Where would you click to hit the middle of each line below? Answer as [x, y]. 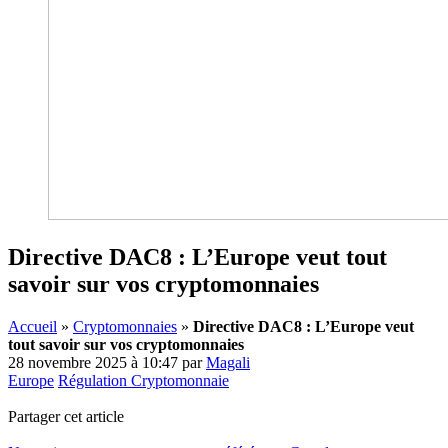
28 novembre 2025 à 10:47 [93, 362]
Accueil [32, 326]
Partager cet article [66, 416]
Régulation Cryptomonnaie [143, 380]
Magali [228, 362]
